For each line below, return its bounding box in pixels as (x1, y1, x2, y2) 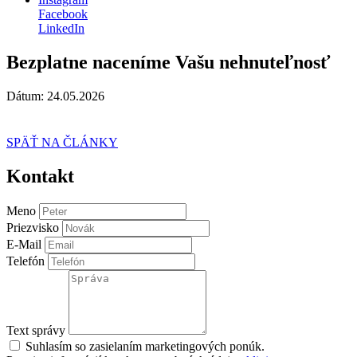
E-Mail (6, 237, 41, 251)
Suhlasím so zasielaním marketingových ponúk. (25, 339, 265, 353)
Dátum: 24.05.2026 (6, 88, 104, 103)
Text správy (6, 323, 65, 337)
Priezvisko (6, 220, 59, 234)
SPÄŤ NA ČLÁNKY (6, 135, 118, 149)
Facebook (38, 7, 88, 21)
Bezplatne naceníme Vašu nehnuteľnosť (6, 51, 331, 73)
